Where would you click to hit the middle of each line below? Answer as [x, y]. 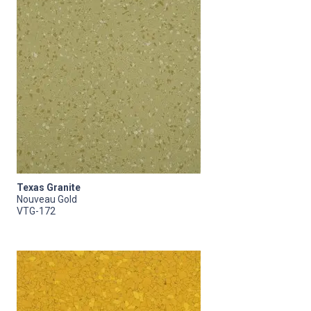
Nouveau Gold [47, 199]
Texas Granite [49, 187]
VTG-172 [36, 211]
